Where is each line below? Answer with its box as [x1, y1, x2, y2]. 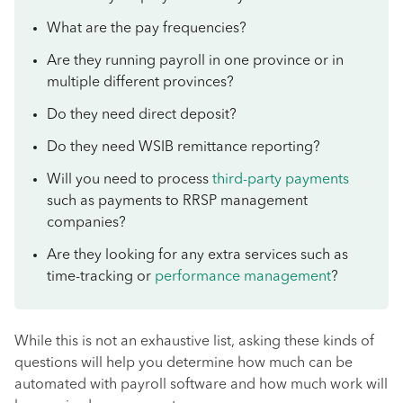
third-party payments [212, 173, 349, 187]
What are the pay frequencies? [47, 22, 246, 36]
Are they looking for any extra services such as [47, 248, 348, 263]
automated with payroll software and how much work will [14, 378, 388, 392]
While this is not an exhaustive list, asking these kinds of [14, 335, 374, 349]
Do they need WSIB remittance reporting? [47, 140, 320, 155]
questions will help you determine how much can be [14, 356, 353, 371]
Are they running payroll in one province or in [47, 54, 344, 68]
